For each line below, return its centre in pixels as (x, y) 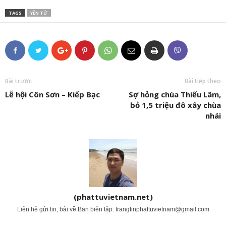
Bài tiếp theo (203, 81)
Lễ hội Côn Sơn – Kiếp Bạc (52, 94)
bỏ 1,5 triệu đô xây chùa (176, 105)
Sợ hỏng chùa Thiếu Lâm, (175, 94)
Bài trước (18, 81)
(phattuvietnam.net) (113, 197)
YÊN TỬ (39, 13)
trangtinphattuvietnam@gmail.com (162, 209)
